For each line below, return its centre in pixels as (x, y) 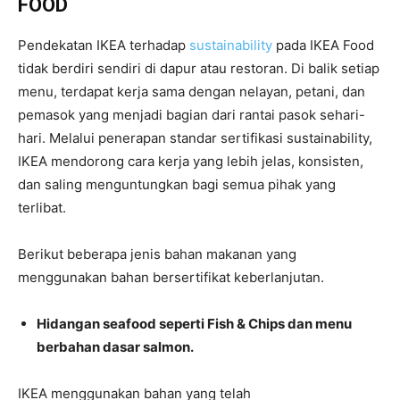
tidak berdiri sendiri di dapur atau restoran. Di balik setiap (199, 68)
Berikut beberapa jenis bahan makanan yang (157, 254)
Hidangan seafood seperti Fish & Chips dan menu (194, 324)
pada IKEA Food (325, 45)
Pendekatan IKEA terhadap (104, 45)
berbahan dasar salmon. (115, 347)
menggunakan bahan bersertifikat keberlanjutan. (171, 277)
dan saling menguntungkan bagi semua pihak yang (177, 184)
